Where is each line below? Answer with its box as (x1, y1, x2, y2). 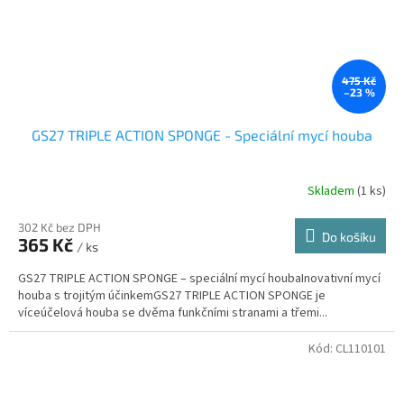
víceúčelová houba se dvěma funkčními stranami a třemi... (18, 303, 327, 322)
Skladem (308, 182, 357, 201)
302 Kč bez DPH (18, 219, 101, 234)
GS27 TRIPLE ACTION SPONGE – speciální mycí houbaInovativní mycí (18, 269, 381, 288)
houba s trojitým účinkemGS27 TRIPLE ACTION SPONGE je (18, 286, 326, 305)
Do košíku (322, 228, 376, 244)
